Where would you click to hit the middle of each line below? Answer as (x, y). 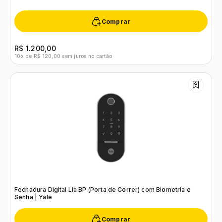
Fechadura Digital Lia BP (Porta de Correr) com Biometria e (103, 190)
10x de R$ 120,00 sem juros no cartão (63, 56)
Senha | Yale (33, 197)
